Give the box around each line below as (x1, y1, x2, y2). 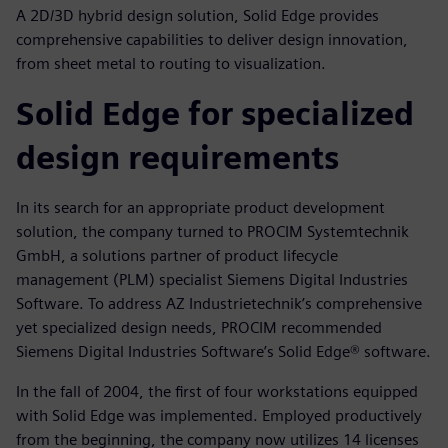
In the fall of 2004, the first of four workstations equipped (16, 382, 418, 402)
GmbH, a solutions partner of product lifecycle (16, 246, 338, 266)
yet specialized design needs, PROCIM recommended (16, 318, 382, 338)
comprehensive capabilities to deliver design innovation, (16, 30, 408, 50)
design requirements (16, 138, 339, 178)
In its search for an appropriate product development (16, 198, 385, 218)
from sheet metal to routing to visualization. (16, 54, 326, 74)
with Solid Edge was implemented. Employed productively (16, 406, 422, 426)
